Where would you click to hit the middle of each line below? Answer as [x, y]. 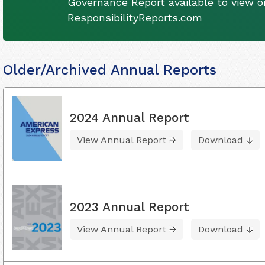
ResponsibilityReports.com [135, 17]
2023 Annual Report [130, 206]
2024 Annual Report [130, 118]
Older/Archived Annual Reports [110, 70]
